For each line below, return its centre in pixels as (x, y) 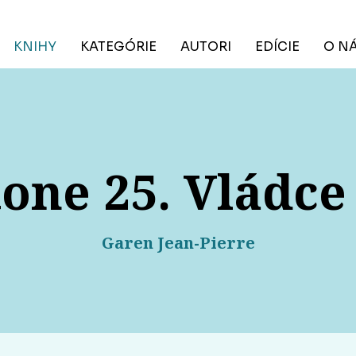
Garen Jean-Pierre (178, 243)
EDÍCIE (277, 46)
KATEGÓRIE (118, 46)
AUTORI (206, 46)
